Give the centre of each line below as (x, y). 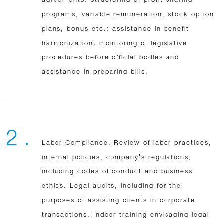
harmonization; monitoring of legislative (114, 43)
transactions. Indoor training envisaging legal (125, 214)
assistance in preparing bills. (95, 71)
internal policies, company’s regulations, (117, 157)
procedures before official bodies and (111, 57)
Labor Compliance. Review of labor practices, (127, 142)
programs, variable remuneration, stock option (128, 14)
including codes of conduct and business (117, 171)
